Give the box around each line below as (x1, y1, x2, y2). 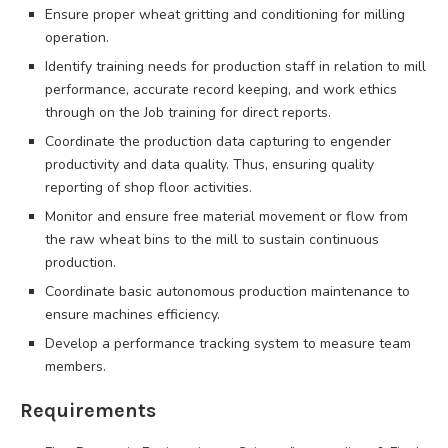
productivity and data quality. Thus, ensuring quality (45, 154, 374, 174)
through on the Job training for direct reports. (45, 102, 331, 122)
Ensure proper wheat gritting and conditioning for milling (45, 4, 405, 24)
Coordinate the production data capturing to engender (45, 131, 391, 151)
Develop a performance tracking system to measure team (45, 333, 411, 353)
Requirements (20, 398, 156, 422)
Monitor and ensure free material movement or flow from (45, 206, 408, 226)
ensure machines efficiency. (45, 304, 220, 324)
